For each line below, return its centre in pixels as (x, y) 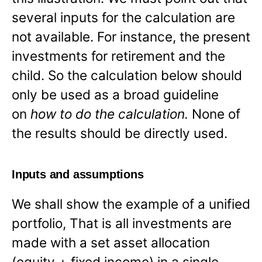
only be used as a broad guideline (115, 94)
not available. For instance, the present (131, 36)
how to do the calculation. (111, 113)
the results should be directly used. (120, 133)
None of (216, 113)
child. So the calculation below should (127, 75)
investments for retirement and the (118, 56)
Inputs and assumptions (78, 175)
